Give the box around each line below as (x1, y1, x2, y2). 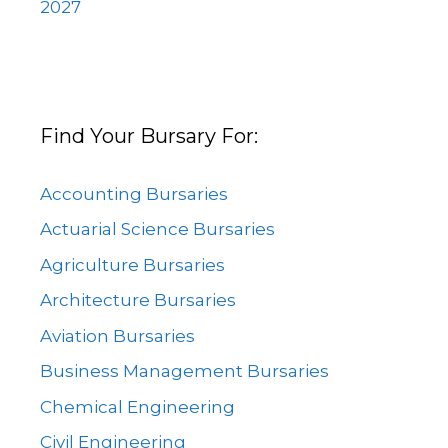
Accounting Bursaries (40, 183, 228, 204)
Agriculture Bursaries (40, 254, 225, 275)
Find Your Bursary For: (40, 123, 258, 148)
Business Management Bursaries (40, 361, 329, 381)
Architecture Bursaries (40, 290, 236, 310)
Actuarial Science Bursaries (40, 219, 275, 239)
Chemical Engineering (40, 396, 235, 417)
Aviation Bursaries (40, 325, 195, 346)
